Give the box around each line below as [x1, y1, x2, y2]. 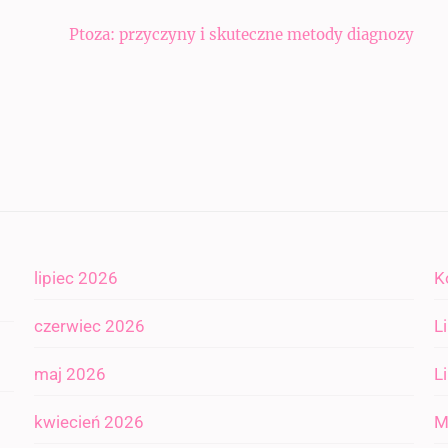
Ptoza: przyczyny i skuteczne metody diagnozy [69, 25, 414, 44]
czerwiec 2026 [33, 316, 145, 336]
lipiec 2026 [33, 268, 118, 288]
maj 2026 [33, 364, 106, 384]
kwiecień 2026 [33, 412, 144, 432]
